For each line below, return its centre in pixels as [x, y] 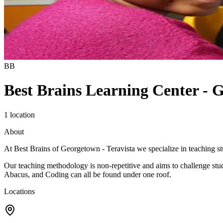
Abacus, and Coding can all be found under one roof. [88, 174]
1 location [19, 114]
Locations [19, 191]
